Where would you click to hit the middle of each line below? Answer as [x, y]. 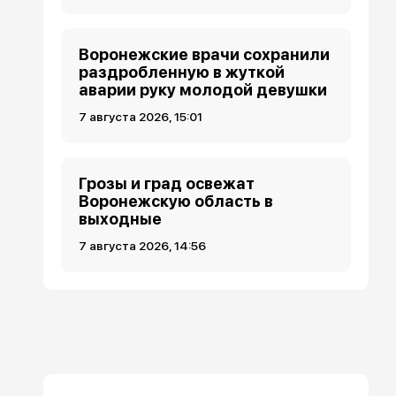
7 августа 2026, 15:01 [141, 116]
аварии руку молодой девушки [203, 89]
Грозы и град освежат [167, 183]
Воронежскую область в [176, 201]
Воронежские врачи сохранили [205, 54]
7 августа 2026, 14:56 [143, 245]
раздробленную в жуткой [182, 72]
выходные [121, 218]
